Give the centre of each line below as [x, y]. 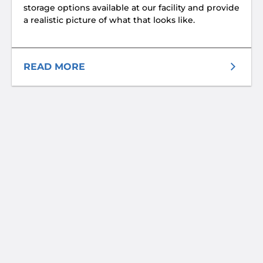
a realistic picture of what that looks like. [109, 20]
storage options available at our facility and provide [131, 8]
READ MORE [54, 67]
